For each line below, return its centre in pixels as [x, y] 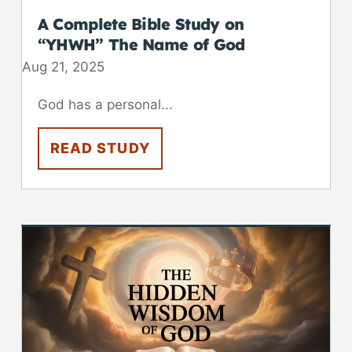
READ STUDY [100, 148]
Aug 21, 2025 [63, 66]
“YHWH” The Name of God [141, 44]
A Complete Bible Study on [141, 24]
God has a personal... [105, 104]
